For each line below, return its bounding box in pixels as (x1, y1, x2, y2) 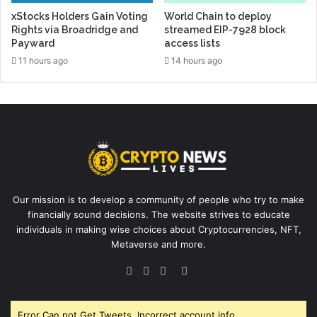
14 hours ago (171, 55, 222, 67)
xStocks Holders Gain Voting (11, 11, 148, 23)
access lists (164, 38, 220, 50)
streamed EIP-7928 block (164, 24, 286, 36)
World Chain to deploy (164, 11, 272, 23)
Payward (11, 38, 54, 50)
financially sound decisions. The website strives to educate (27, 208, 290, 220)
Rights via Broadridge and (11, 24, 138, 36)
